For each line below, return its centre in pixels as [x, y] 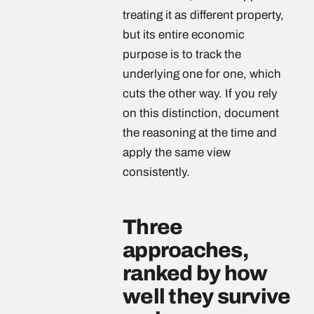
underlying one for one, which [202, 74]
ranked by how [195, 273]
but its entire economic [184, 35]
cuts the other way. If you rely [200, 94]
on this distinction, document [201, 113]
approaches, [186, 250]
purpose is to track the [182, 54]
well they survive [207, 296]
